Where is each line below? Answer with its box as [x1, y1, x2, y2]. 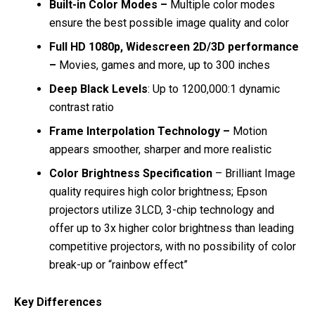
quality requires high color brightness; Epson [49, 184, 267, 198]
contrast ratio [49, 100, 114, 114]
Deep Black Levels [49, 82, 148, 96]
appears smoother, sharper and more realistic [49, 142, 271, 156]
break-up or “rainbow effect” [49, 257, 188, 271]
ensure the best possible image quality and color [49, 15, 289, 30]
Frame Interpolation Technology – [49, 124, 233, 138]
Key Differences [14, 295, 102, 309]
